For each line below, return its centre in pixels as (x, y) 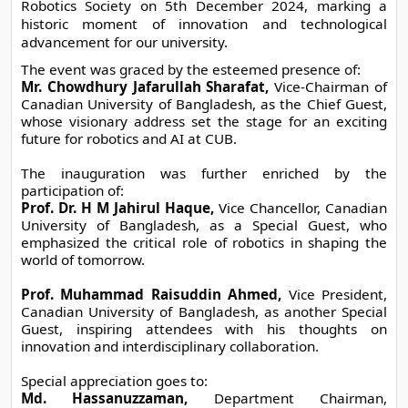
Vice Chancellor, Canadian (301, 207)
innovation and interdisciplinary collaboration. (170, 346)
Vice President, (335, 294)
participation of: (72, 190)
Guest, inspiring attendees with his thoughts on (204, 328)
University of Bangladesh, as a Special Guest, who (204, 224)
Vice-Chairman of (328, 86)
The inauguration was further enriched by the (204, 173)
